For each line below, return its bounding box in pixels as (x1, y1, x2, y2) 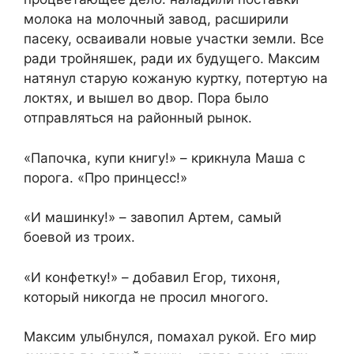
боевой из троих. (24, 229, 135, 246)
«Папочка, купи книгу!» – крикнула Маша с (24, 149, 305, 166)
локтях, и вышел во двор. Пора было (24, 90, 269, 107)
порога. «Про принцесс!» (24, 169, 187, 186)
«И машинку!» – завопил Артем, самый (24, 209, 281, 226)
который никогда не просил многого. (24, 288, 269, 305)
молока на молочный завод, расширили (24, 11, 288, 28)
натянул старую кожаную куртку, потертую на (24, 70, 328, 87)
